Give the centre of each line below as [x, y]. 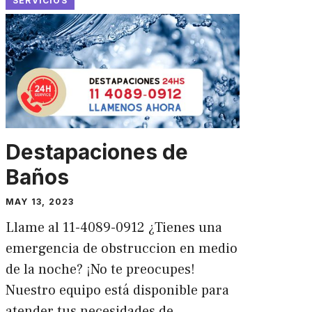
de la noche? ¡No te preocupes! [100, 270]
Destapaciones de [96, 152]
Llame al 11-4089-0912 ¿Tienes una [114, 228]
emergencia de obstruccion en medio [121, 249]
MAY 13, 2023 [40, 202]
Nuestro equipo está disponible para [117, 291]
